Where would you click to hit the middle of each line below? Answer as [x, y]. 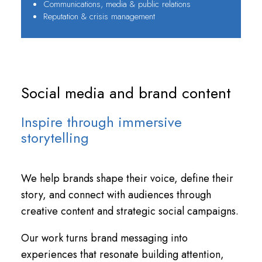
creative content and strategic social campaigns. [130, 211]
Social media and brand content [126, 93]
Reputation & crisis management [99, 17]
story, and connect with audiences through [116, 194]
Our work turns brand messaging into [104, 238]
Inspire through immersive [101, 122]
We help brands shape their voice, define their [127, 178]
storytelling [55, 137]
